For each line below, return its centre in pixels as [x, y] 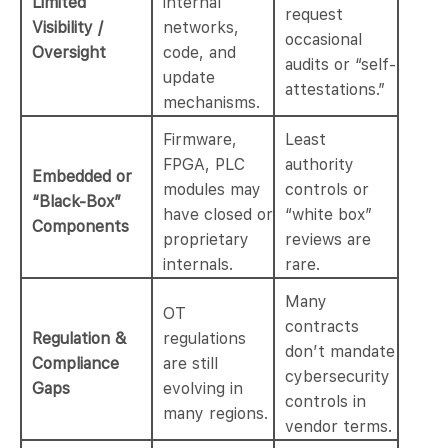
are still [190, 364]
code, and [199, 53]
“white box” [328, 215]
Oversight [69, 53]
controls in [325, 402]
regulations [204, 339]
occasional [323, 40]
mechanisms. [211, 103]
